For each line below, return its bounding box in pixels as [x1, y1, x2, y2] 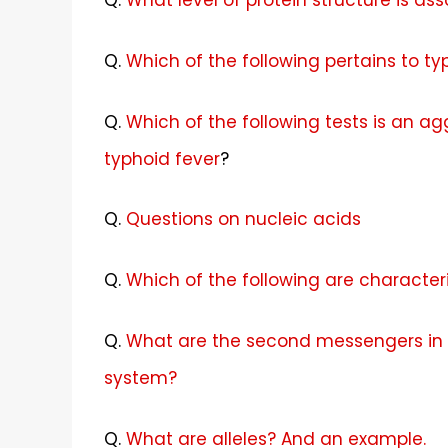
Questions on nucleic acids [126, 207, 361, 232]
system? [104, 366, 177, 390]
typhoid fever [104, 146, 220, 171]
